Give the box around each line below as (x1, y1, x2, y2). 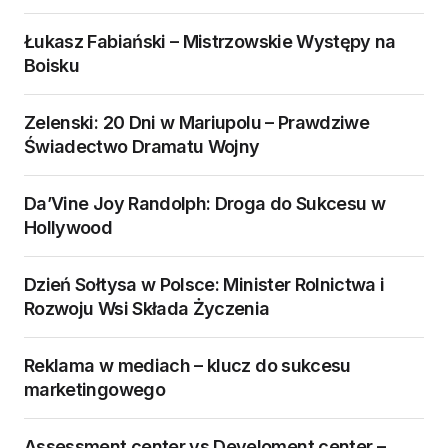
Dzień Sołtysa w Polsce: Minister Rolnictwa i (24, 274, 385, 296)
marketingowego (24, 379, 165, 401)
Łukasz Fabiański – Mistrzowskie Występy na (24, 31, 396, 53)
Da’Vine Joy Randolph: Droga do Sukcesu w (24, 193, 386, 215)
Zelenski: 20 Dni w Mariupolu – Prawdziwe (24, 112, 370, 134)
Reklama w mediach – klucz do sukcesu (24, 355, 351, 377)
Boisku (24, 55, 80, 77)
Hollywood (24, 217, 113, 239)
